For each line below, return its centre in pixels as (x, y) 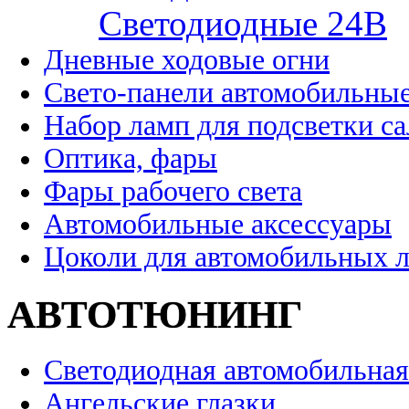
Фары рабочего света (173, 191)
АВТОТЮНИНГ (155, 314)
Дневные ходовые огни (187, 59)
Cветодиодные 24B (243, 23)
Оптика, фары (131, 158)
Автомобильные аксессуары (218, 224)
